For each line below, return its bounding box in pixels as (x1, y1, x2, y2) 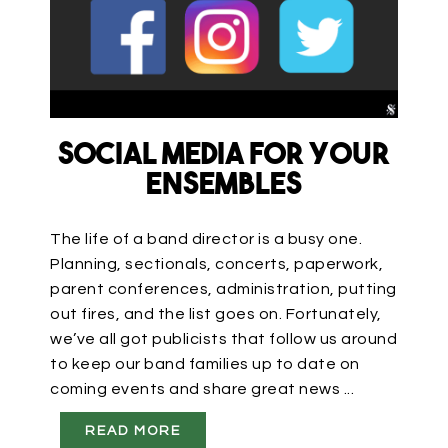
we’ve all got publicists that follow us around (50, 330, 397, 347)
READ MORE (85, 423, 181, 438)
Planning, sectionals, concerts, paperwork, (50, 255, 383, 272)
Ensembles (146, 170, 302, 202)
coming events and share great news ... (50, 380, 354, 397)
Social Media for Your (58, 140, 390, 172)
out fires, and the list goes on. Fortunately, (50, 305, 382, 322)
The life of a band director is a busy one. (50, 230, 362, 247)
